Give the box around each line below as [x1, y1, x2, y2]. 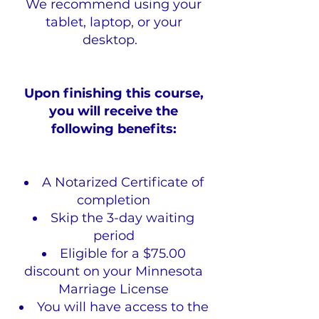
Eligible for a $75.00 [59, 246, 186, 261]
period [93, 228, 135, 244]
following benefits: [51, 121, 177, 137]
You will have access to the [36, 299, 209, 315]
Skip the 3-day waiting [51, 210, 194, 226]
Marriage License [58, 281, 169, 297]
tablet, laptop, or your [45, 14, 182, 30]
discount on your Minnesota [24, 263, 203, 279]
